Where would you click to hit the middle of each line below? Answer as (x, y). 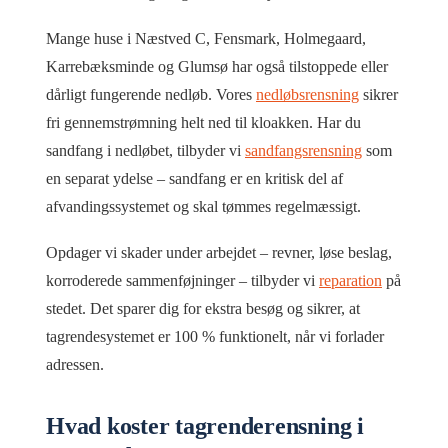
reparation (350, 281)
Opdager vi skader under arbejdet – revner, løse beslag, (219, 253)
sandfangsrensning (303, 150)
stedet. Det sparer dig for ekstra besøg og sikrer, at (203, 309)
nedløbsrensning (307, 94)
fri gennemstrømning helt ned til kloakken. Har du (203, 122)
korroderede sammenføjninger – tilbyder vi (182, 281)
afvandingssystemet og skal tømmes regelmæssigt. (203, 206)
